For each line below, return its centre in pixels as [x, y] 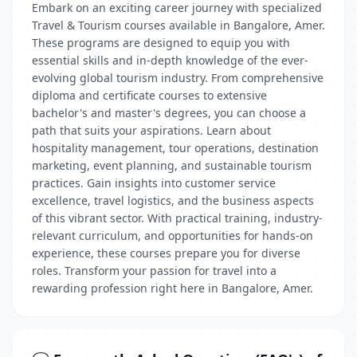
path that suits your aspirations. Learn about [151, 130]
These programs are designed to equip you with [161, 43]
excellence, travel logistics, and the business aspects [173, 200]
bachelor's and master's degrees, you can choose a [169, 113]
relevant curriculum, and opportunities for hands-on [173, 235]
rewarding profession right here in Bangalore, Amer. [173, 288]
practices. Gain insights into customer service [154, 183]
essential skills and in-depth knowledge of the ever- [170, 60]
